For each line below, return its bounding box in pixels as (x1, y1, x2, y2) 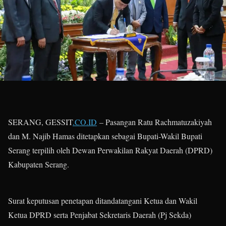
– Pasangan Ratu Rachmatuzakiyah (97, 117, 212, 128)
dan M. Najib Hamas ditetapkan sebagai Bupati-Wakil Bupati (8, 131, 202, 142)
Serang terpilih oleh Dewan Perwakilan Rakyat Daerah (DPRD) (8, 145, 212, 156)
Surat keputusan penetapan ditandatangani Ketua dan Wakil (8, 195, 197, 206)
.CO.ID (73, 117, 97, 128)
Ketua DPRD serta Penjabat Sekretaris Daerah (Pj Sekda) (8, 209, 191, 220)
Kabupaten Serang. (8, 159, 69, 170)
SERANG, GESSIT (8, 117, 73, 128)
